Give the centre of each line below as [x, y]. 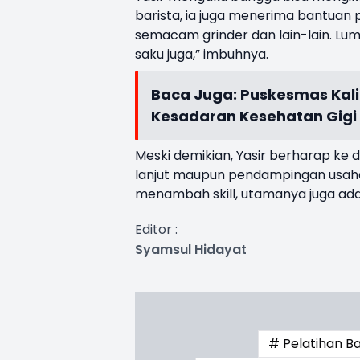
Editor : [156, 229]
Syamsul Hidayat [191, 249]
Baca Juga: [196, 94]
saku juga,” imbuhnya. [202, 54]
